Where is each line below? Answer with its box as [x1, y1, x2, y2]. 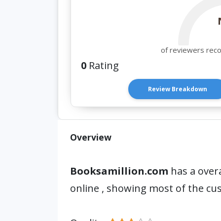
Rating [86, 59, 119, 72]
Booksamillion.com [70, 164, 171, 178]
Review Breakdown [148, 85, 208, 93]
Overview [70, 131, 111, 143]
